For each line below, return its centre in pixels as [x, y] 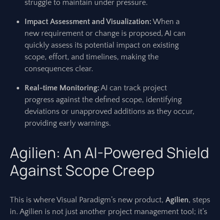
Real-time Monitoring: [62, 88]
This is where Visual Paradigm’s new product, [88, 200]
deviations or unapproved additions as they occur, [110, 111]
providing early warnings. [68, 123]
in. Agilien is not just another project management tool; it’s [109, 212]
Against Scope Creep [82, 170]
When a [165, 22]
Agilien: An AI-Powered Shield [110, 152]
